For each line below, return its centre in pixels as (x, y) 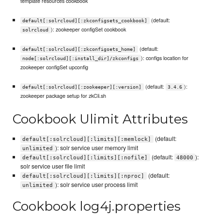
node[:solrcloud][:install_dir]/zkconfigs (81, 59)
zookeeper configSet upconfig (54, 67)
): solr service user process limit (96, 184)
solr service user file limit (52, 166)
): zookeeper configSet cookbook (88, 29)
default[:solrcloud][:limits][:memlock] (87, 139)
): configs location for (164, 58)
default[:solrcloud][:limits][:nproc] (84, 176)
